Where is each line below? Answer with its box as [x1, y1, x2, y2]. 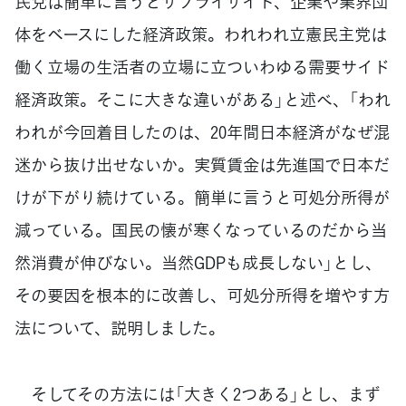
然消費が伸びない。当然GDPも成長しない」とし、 [14, 250, 382, 275]
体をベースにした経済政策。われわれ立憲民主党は [14, 22, 387, 47]
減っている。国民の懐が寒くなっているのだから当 [14, 217, 387, 243]
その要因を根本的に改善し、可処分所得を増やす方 [14, 283, 390, 308]
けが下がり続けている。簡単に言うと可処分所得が [14, 185, 390, 210]
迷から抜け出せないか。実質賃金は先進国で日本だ [14, 152, 390, 178]
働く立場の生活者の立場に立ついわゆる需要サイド [14, 54, 390, 80]
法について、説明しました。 [14, 315, 225, 341]
